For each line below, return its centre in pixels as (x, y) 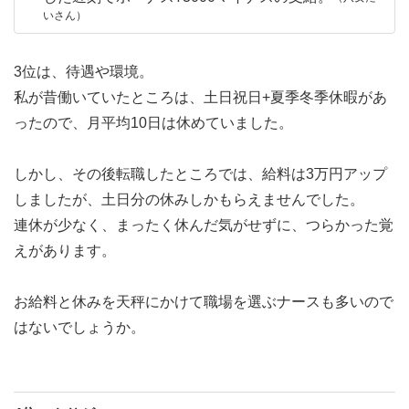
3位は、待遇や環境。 (84, 72)
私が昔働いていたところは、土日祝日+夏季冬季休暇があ (200, 98)
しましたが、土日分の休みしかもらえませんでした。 (189, 200)
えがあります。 (65, 251)
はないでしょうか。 (79, 328)
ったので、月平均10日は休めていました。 (153, 123)
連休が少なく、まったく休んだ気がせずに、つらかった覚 (204, 225)
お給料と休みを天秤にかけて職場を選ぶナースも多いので (204, 302)
